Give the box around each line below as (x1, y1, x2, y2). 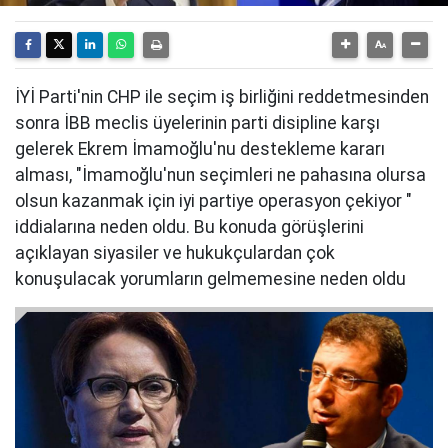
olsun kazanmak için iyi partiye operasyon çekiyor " (15, 191, 412, 211)
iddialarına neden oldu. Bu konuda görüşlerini (15, 217, 364, 237)
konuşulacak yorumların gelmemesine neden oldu (15, 269, 406, 289)
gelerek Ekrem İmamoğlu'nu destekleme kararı (15, 139, 385, 159)
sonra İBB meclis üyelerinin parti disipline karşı (15, 113, 380, 133)
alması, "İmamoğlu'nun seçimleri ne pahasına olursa (15, 165, 426, 185)
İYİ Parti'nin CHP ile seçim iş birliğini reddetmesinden (15, 87, 429, 107)
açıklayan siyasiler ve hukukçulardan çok (15, 243, 335, 263)
